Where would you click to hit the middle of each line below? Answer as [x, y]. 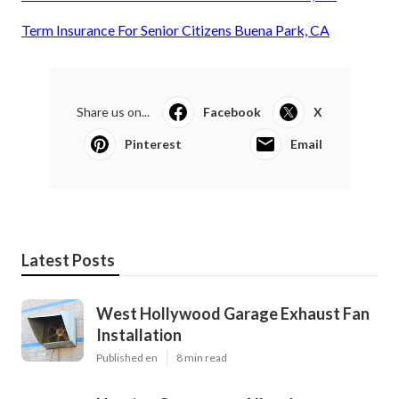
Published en [127, 358]
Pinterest [153, 144]
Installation [139, 335]
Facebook [232, 112]
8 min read [202, 358]
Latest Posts [68, 261]
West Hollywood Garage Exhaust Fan [233, 314]
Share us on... [113, 112]
